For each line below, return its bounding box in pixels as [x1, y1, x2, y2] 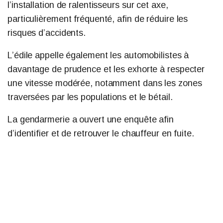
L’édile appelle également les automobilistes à [7, 50, 189, 60]
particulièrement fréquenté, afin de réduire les [7, 13, 188, 24]
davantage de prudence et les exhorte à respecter [7, 64, 205, 74]
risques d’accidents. [7, 27, 86, 38]
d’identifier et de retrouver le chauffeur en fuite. [7, 128, 194, 138]
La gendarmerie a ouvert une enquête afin [7, 114, 174, 124]
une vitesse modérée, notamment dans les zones [7, 78, 202, 88]
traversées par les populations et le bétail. [7, 92, 173, 102]
